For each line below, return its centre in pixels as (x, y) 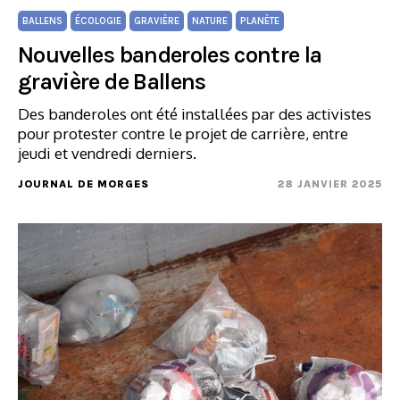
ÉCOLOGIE (98, 21)
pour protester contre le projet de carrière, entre (183, 133)
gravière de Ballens (112, 82)
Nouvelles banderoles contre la (170, 55)
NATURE (210, 21)
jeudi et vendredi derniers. (107, 153)
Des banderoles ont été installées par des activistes (195, 114)
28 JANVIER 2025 (330, 184)
